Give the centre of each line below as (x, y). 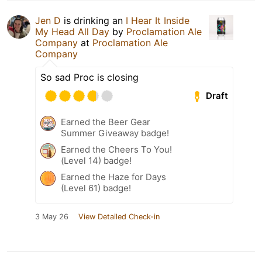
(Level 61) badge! (96, 188)
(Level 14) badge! (96, 160)
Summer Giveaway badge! (115, 133)
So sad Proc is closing (89, 77)
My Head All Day (72, 31)
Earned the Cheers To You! (116, 149)
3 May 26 (52, 216)
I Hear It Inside (158, 20)
